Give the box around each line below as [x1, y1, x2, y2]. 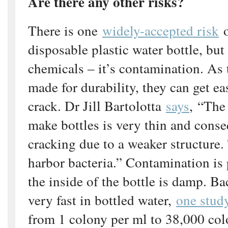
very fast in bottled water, [28, 190, 176, 209]
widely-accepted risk [102, 20, 219, 40]
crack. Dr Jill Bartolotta [28, 96, 166, 115]
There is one [28, 20, 102, 40]
